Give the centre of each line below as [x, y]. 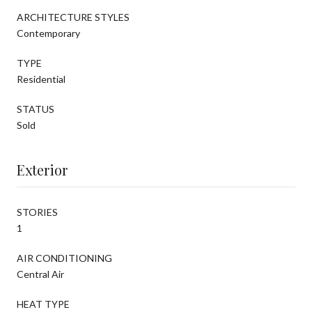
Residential [41, 79]
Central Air [40, 274]
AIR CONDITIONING [64, 258]
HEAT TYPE [43, 304]
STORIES [37, 212]
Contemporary [48, 33]
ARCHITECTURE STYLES [73, 17]
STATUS [36, 109]
